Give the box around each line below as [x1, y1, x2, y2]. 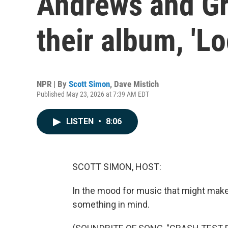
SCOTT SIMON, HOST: [72, 161, 161, 172]
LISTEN [66, 117, 96, 126]
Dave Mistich [114, 79, 159, 89]
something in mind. [72, 199, 150, 210]
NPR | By [37, 79, 69, 89]
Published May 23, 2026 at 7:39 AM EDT [37, 90, 149, 98]
